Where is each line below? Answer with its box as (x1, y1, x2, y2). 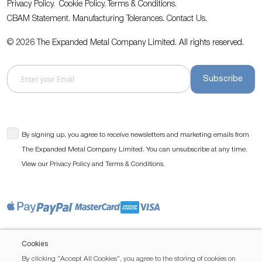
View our (22, 161, 50, 167)
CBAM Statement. (7, 15, 73, 23)
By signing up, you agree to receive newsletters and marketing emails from (22, 132, 249, 138)
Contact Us (167, 15, 205, 23)
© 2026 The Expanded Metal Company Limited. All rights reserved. (7, 39, 244, 47)
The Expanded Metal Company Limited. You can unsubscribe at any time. (22, 146, 247, 153)
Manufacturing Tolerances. (73, 15, 164, 23)
